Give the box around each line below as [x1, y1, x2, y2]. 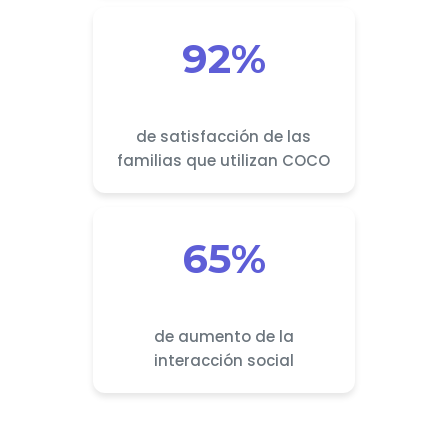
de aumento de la [153, 326, 294, 347]
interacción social [153, 350, 294, 371]
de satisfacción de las [136, 126, 312, 147]
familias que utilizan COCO [117, 150, 331, 171]
